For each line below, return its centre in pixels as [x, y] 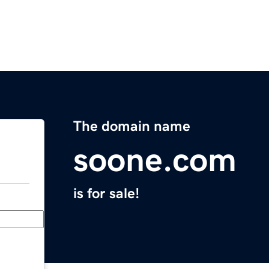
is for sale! [106, 194]
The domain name [132, 126]
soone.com [155, 160]
